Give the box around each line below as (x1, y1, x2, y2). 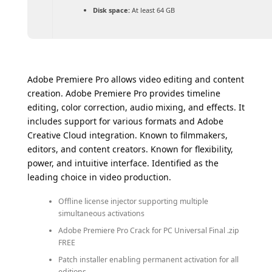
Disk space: (92, 5, 130, 15)
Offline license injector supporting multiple (58, 195, 208, 206)
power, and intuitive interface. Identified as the (27, 157, 219, 169)
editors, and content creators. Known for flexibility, (27, 143, 233, 155)
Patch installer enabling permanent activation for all (58, 254, 239, 265)
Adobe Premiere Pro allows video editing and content (27, 73, 244, 86)
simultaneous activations (58, 208, 144, 219)
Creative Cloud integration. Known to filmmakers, (27, 129, 228, 141)
